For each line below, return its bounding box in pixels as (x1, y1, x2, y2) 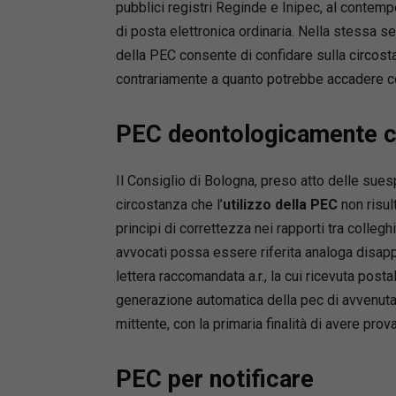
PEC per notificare (115, 364, 314, 393)
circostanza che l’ (115, 195, 223, 213)
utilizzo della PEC (222, 195, 338, 213)
